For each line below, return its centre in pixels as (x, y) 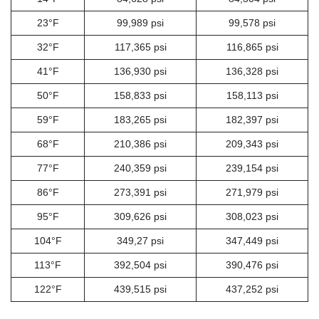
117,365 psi (140, 47)
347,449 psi (252, 241)
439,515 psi (140, 289)
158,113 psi (252, 95)
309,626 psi (140, 216)
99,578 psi (252, 23)
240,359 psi (140, 168)
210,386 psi (140, 144)
